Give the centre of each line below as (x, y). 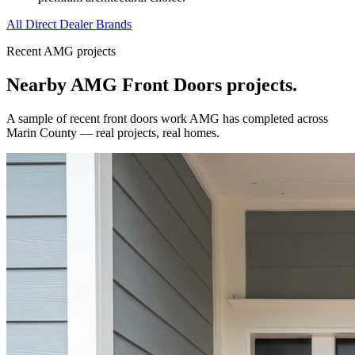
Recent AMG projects (61, 51)
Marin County (42, 132)
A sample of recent (55, 118)
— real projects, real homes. (148, 132)
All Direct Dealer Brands (69, 24)
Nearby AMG (64, 84)
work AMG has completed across (243, 118)
